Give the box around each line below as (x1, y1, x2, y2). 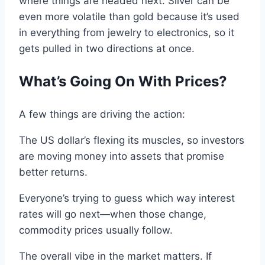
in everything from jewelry (19, 26, 141, 38)
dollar (57, 134, 84, 146)
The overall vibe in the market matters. (19, 250, 203, 262)
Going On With (70, 72, 172, 90)
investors (198, 134, 244, 146)
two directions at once (86, 42, 192, 54)
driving (100, 108, 132, 120)
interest (196, 192, 235, 204)
